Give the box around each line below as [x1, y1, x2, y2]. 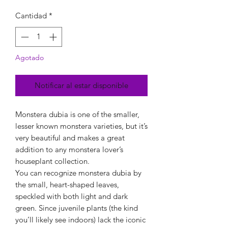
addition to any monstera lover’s [15, 144, 123, 154]
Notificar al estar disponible [35, 80, 128, 90]
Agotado [15, 52, 44, 62]
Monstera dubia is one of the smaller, [15, 109, 139, 119]
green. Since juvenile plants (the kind [15, 203, 138, 213]
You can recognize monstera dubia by [15, 167, 141, 178]
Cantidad [15, 11, 47, 20]
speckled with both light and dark [15, 191, 128, 201]
